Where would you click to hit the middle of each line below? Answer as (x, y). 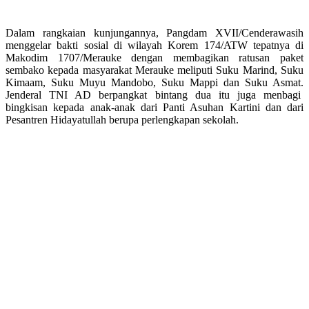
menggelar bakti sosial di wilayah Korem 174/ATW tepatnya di (154, 45)
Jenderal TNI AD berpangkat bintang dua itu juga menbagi (154, 94)
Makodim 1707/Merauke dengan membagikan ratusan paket (154, 57)
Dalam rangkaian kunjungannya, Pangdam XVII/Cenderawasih (154, 32)
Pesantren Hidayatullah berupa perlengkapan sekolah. (122, 119)
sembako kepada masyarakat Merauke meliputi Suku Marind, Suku (154, 70)
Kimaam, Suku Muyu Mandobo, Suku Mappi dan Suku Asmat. (154, 82)
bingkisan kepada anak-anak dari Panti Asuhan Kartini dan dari (154, 107)
